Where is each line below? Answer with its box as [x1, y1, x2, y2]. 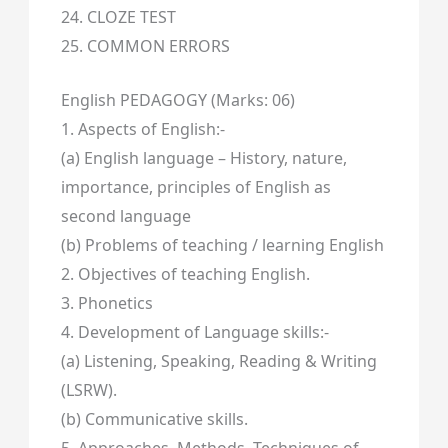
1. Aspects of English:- [60, 118, 225, 141]
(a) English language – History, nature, [60, 147, 347, 170]
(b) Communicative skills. [60, 408, 248, 431]
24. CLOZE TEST [60, 5, 176, 28]
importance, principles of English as [60, 176, 331, 199]
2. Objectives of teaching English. [60, 263, 310, 286]
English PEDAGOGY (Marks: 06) [60, 89, 295, 112]
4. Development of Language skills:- [60, 321, 329, 344]
